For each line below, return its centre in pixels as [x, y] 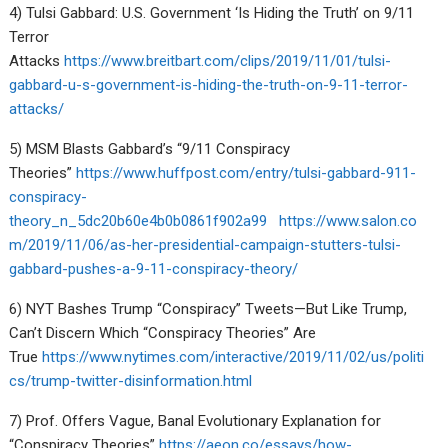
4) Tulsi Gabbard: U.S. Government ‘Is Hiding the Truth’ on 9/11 [212, 12]
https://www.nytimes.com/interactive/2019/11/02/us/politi [233, 356]
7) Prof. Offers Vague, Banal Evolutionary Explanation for [195, 420]
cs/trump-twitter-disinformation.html [131, 380]
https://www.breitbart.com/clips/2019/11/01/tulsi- [228, 60]
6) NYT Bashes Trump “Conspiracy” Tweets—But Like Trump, [208, 308]
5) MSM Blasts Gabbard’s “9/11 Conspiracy [150, 148]
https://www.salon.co [348, 220]
